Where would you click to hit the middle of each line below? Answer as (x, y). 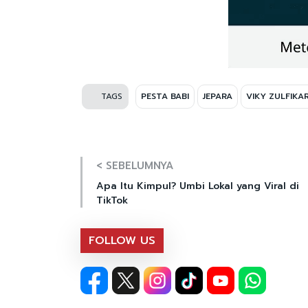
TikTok (112, 200)
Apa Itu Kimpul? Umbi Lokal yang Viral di (198, 186)
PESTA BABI (165, 96)
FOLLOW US (122, 240)
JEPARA (218, 96)
